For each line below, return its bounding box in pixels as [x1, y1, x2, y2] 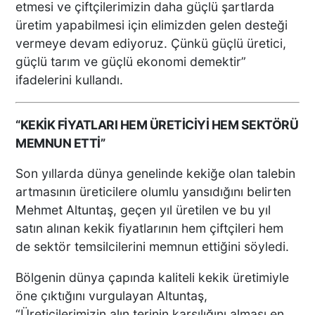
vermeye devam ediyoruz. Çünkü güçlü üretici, [15, 36, 287, 51]
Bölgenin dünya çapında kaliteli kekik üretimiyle [15, 269, 290, 285]
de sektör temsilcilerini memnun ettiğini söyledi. [15, 239, 290, 255]
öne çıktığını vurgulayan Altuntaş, [15, 288, 208, 303]
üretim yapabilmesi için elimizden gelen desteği [15, 18, 288, 33]
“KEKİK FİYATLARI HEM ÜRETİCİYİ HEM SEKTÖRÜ [15, 117, 299, 132]
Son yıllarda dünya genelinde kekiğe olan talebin [15, 166, 296, 181]
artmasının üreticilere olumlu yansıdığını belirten [15, 184, 292, 200]
